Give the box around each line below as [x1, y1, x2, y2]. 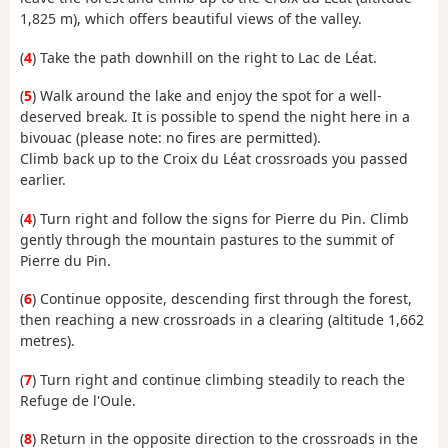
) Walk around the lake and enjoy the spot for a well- [32, 86, 382, 106]
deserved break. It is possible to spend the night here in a [20, 107, 410, 127]
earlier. [20, 170, 66, 190]
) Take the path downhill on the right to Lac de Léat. [32, 47, 377, 67]
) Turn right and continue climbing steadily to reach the [32, 369, 405, 389]
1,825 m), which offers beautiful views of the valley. [20, 9, 362, 29]
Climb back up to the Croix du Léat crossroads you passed [20, 149, 408, 169]
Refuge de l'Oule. [20, 390, 136, 410]
